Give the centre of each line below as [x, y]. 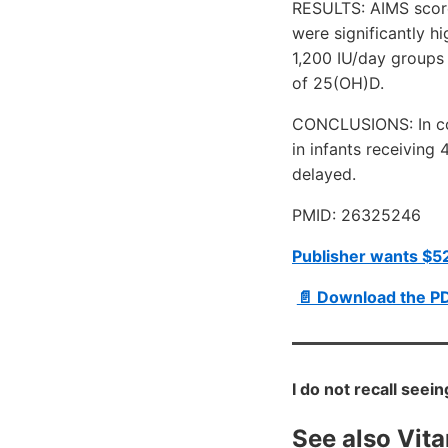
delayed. [324, 174]
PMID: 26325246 [356, 215]
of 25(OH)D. [338, 83]
